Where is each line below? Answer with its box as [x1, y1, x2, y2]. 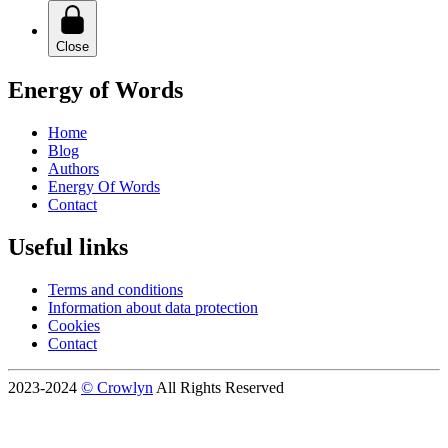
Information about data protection [48, 298, 258, 316]
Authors [48, 159, 99, 177]
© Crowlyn [81, 378, 153, 396]
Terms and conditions [48, 280, 183, 298]
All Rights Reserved [153, 378, 284, 396]
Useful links [8, 233, 128, 260]
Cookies [48, 316, 100, 334]
